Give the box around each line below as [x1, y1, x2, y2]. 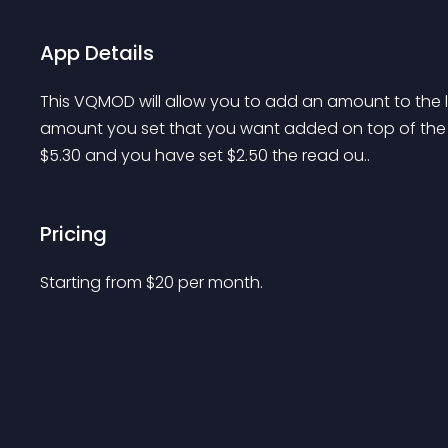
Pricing [40, 220, 107, 248]
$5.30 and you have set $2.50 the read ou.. [40, 144, 370, 167]
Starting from [40, 271, 146, 294]
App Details [40, 39, 154, 67]
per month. [178, 271, 263, 294]
